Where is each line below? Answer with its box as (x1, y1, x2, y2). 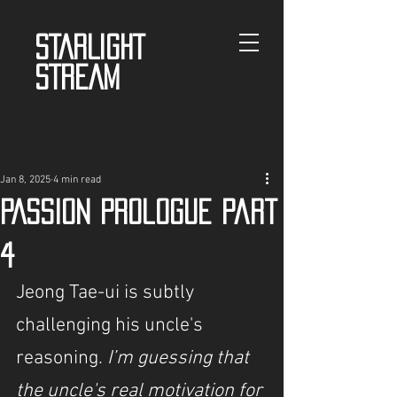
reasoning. (16, 346, 103, 370)
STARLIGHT (35, 35, 144, 59)
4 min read (53, 174, 101, 186)
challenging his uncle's (16, 314, 207, 338)
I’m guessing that (103, 346, 253, 370)
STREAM (35, 65, 120, 90)
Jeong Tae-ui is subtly (16, 281, 198, 305)
